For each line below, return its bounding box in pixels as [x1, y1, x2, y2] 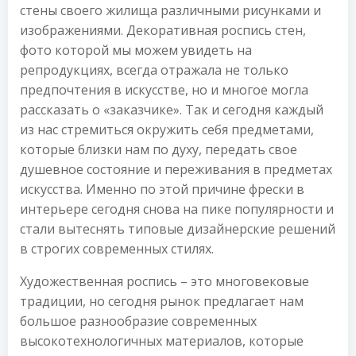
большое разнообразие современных [20, 312, 257, 330]
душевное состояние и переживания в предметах [20, 161, 332, 178]
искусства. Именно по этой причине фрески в [20, 180, 304, 198]
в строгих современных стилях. [20, 240, 214, 257]
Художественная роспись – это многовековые [20, 273, 309, 290]
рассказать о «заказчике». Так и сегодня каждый [20, 101, 323, 118]
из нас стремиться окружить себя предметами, [20, 121, 314, 138]
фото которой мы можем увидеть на [20, 41, 252, 59]
